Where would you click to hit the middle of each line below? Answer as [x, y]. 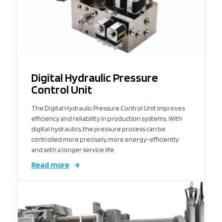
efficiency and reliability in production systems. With [107, 119]
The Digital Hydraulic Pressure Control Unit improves [108, 108]
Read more [50, 165]
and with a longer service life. [73, 150]
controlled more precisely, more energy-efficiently [105, 139]
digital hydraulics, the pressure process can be [98, 129]
